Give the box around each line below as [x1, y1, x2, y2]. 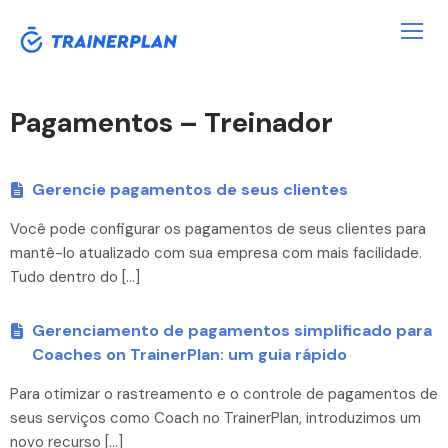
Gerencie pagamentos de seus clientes [32, 178, 348, 200]
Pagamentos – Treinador [10, 103, 333, 141]
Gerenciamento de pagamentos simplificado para [32, 319, 432, 341]
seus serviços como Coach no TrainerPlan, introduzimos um [10, 407, 421, 428]
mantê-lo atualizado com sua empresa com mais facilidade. [10, 242, 422, 263]
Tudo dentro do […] [10, 266, 140, 287]
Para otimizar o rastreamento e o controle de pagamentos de [10, 383, 438, 404]
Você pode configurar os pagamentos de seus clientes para [10, 218, 426, 239]
